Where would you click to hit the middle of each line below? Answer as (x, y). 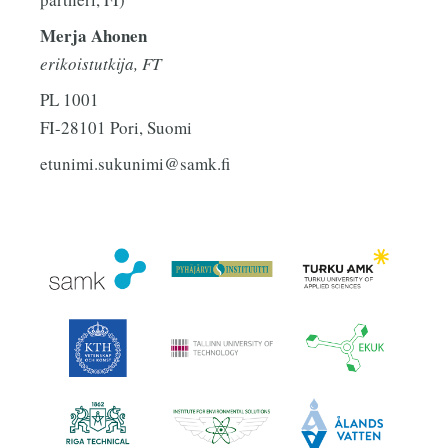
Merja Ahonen (93, 36)
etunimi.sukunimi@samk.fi (135, 164)
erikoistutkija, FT (100, 64)
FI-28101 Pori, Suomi (116, 128)
